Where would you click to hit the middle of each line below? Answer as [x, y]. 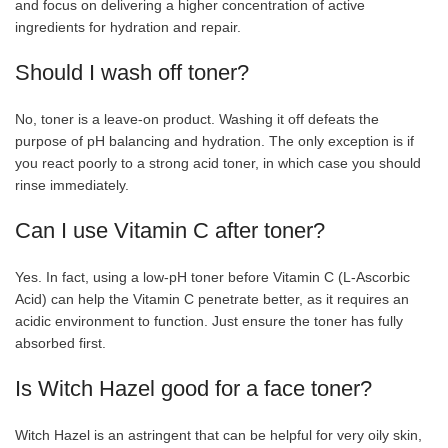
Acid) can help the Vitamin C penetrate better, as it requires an [212, 298]
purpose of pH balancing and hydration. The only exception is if [214, 140]
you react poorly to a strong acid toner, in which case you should [218, 162]
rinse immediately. [72, 184]
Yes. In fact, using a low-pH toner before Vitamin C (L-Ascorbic [212, 276]
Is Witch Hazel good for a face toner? [193, 388]
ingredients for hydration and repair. [128, 26]
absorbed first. [60, 342]
